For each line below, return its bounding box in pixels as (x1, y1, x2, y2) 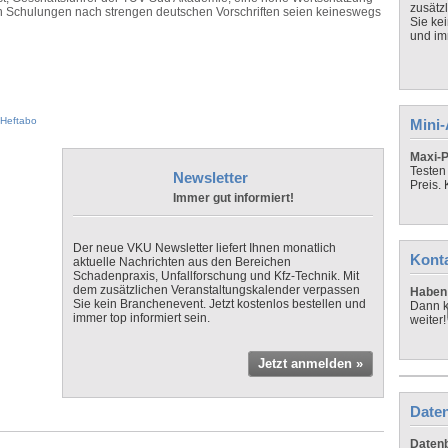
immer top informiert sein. (73, 311, 210, 325)
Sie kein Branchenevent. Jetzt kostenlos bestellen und (73, 297, 366, 311)
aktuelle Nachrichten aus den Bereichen (73, 255, 291, 269)
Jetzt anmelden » (258, 356, 363, 371)
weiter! (410, 313, 446, 327)
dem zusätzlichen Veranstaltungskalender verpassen (73, 283, 360, 297)
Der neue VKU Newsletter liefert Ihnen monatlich (73, 241, 336, 255)
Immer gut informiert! (173, 191, 294, 205)
